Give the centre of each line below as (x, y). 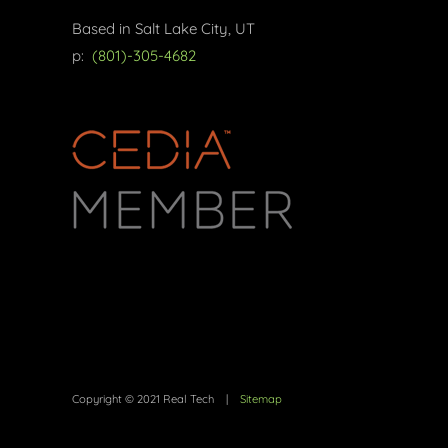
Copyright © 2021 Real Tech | (156, 398)
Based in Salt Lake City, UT (163, 29)
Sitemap (261, 398)
